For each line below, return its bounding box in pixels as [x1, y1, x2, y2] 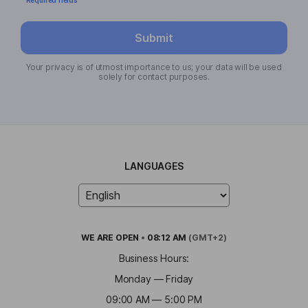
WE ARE [81, 232, 115, 243]
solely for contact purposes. [98, 71, 210, 82]
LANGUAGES [124, 159, 184, 172]
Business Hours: [118, 252, 190, 264]
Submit [135, 30, 173, 45]
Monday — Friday [114, 272, 194, 285]
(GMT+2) [186, 232, 227, 243]
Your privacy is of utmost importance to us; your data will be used [25, 61, 283, 72]
